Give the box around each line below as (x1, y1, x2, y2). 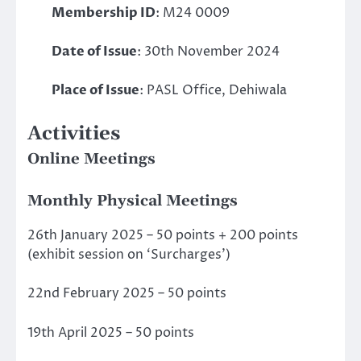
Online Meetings (27, 150, 156, 169)
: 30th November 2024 (137, 42, 280, 60)
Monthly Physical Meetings (27, 192, 238, 211)
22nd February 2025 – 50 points (27, 284, 226, 303)
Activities (27, 122, 120, 147)
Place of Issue (52, 81, 140, 99)
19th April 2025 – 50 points (27, 323, 194, 342)
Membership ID (52, 3, 156, 22)
